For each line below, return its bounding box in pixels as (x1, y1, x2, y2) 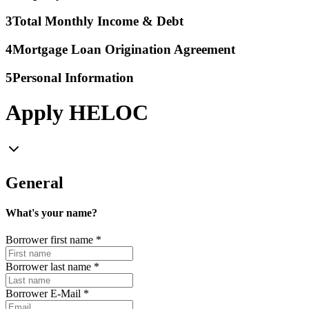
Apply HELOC (6, 100, 148, 126)
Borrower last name (6, 261, 91, 273)
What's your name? (6, 206, 97, 219)
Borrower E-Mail (6, 288, 81, 300)
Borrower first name (6, 234, 93, 246)
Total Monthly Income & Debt (12, 14, 183, 29)
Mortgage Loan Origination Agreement (12, 42, 235, 57)
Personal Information (12, 70, 134, 85)
